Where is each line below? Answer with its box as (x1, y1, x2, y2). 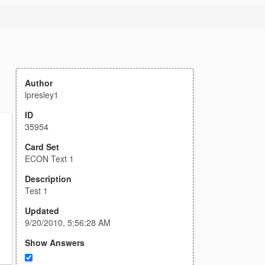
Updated (25, 205, 59, 216)
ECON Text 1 (25, 153, 74, 164)
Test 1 (25, 185, 48, 196)
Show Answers (25, 237, 85, 248)
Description (25, 173, 72, 185)
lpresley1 (25, 89, 59, 101)
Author (25, 77, 53, 89)
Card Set (25, 141, 59, 153)
